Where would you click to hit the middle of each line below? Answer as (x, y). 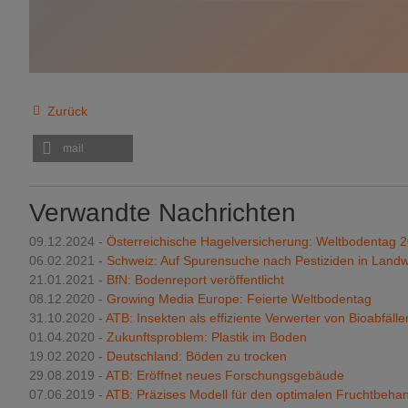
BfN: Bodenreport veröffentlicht (195, 280)
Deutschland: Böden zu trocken (197, 357)
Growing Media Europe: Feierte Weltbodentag (239, 299)
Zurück (66, 111)
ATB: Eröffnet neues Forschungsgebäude (225, 376)
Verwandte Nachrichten (163, 213)
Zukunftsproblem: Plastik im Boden (207, 337)
